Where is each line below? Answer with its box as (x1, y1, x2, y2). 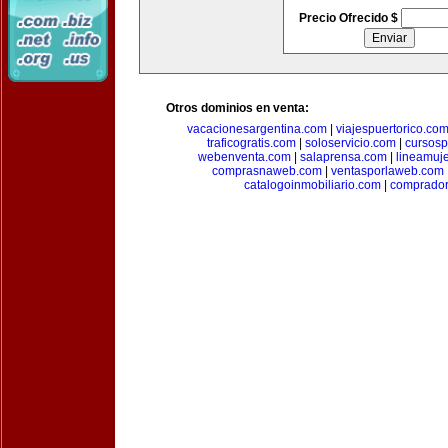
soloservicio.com (304, 136, 396, 150)
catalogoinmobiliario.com (243, 178, 381, 192)
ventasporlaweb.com (331, 164, 444, 178)
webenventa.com (198, 150, 291, 164)
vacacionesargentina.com (187, 122, 327, 136)
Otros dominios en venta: (166, 101, 309, 115)
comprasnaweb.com (212, 164, 322, 178)
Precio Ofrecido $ (298, 11, 401, 25)
